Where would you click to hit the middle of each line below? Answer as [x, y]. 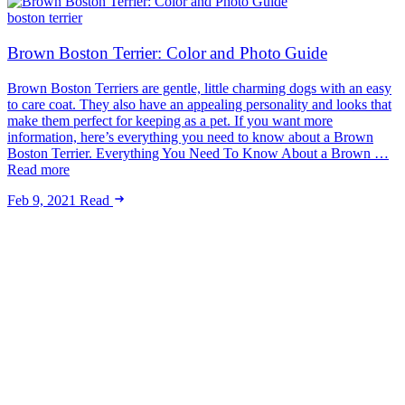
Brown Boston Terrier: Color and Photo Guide [167, 52]
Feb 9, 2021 [42, 200]
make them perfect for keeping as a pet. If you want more [170, 120]
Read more [38, 169]
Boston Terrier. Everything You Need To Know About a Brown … [198, 153]
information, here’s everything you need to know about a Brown [190, 137]
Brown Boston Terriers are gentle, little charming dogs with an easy [199, 88]
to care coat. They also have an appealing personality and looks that [199, 104]
